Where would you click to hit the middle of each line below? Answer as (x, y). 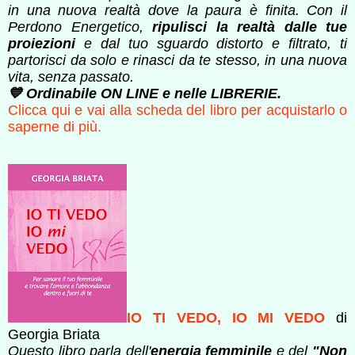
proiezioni (42, 43)
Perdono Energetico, (80, 27)
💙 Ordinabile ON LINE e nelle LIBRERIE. (145, 93)
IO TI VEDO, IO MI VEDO (226, 317)
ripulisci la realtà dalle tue (250, 27)
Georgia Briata (54, 334)
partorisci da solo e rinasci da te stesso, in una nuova (177, 60)
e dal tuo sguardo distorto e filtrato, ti (211, 43)
